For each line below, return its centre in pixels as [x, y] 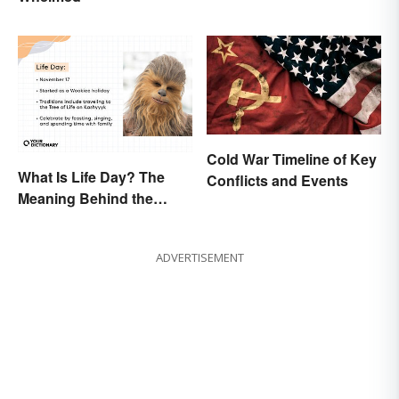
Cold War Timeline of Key [292, 159]
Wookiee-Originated [85, 220]
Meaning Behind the [85, 199]
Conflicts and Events [277, 180]
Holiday [44, 241]
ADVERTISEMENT [199, 258]
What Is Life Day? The [91, 177]
